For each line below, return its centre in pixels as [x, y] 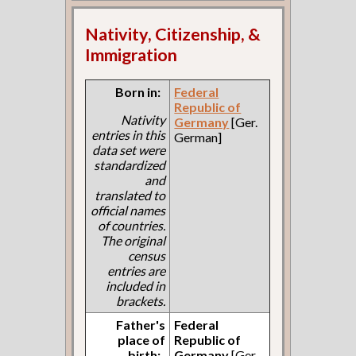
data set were [129, 149]
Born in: [138, 91]
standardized [130, 164]
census [147, 255]
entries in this [129, 134]
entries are [137, 270]
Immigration [132, 54]
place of [142, 339]
